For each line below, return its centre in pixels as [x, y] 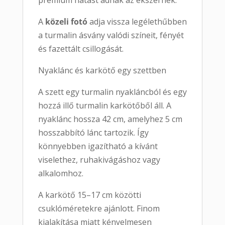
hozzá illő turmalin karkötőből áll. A [104, 106]
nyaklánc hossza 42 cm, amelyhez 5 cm [110, 119]
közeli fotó [66, 22]
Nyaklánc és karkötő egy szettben [102, 71]
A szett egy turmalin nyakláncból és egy [112, 92]
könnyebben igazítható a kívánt [98, 146]
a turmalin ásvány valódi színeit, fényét [111, 35]
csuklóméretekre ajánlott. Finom [99, 209]
